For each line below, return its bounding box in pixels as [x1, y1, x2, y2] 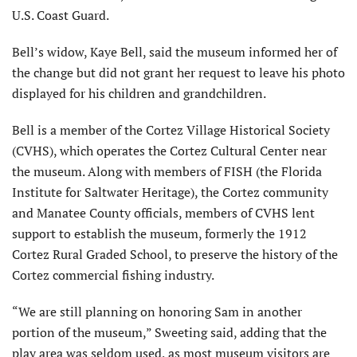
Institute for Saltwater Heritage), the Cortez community [12, 182, 328, 201]
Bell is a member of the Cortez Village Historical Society [12, 120, 330, 139]
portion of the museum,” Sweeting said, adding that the [12, 323, 327, 341]
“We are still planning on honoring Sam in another [12, 302, 302, 320]
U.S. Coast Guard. [12, 6, 109, 24]
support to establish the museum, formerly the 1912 [12, 224, 307, 242]
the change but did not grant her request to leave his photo [12, 63, 345, 81]
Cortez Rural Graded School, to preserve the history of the [12, 245, 338, 263]
